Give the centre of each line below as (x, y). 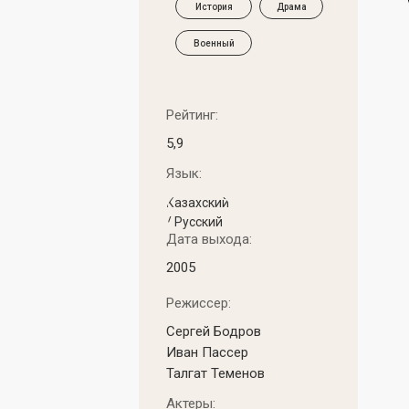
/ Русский (194, 222)
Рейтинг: (192, 115)
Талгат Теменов (215, 373)
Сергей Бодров (214, 331)
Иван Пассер (207, 352)
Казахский (198, 203)
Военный (214, 43)
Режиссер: (199, 303)
